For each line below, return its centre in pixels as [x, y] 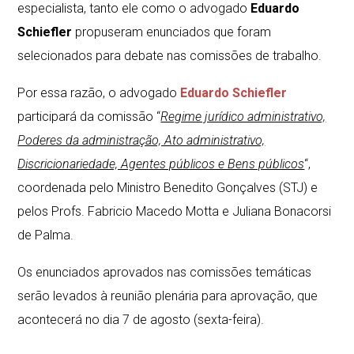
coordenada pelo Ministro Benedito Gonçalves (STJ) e [168, 188]
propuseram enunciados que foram [172, 32]
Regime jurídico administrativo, [243, 117]
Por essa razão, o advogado [99, 93]
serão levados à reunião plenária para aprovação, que [168, 296]
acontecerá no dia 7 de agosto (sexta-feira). [141, 320]
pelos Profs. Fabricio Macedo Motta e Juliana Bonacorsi [175, 211]
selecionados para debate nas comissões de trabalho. [170, 56]
